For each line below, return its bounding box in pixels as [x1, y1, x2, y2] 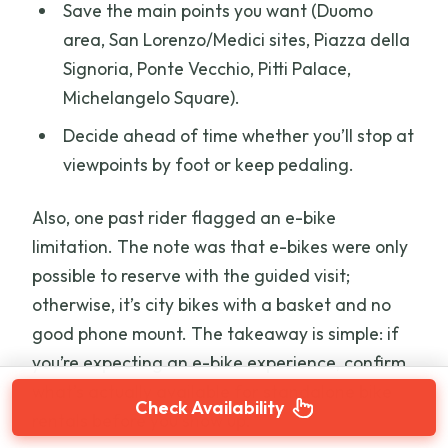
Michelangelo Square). [62, 85, 240, 109]
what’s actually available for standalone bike [32, 379, 393, 403]
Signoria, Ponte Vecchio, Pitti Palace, [62, 56, 351, 80]
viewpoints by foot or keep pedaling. [62, 153, 354, 177]
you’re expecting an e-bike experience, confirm [32, 350, 407, 374]
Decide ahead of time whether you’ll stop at [62, 124, 414, 148]
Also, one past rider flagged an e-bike [32, 205, 337, 229]
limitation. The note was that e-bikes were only [32, 234, 409, 258]
